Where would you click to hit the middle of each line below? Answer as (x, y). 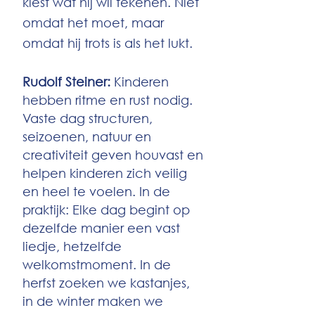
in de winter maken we (93, 301)
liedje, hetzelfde (72, 246)
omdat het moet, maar (93, 22)
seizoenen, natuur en (87, 136)
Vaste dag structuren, (88, 118)
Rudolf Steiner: (68, 82)
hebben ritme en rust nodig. (108, 100)
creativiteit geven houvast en (113, 155)
